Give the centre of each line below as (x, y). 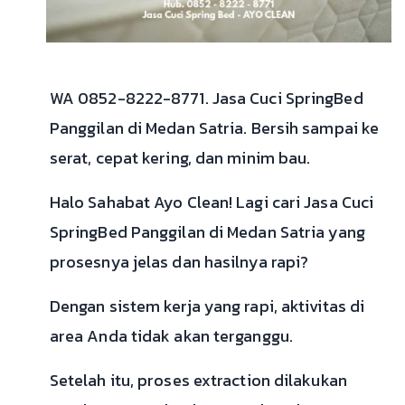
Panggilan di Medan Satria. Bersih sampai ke (214, 128)
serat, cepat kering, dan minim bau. (180, 158)
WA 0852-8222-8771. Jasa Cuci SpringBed (206, 99)
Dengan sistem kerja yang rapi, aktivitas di (207, 306)
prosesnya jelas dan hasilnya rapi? (179, 262)
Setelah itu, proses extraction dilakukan (198, 381)
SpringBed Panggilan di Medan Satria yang (207, 232)
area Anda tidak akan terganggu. (171, 336)
